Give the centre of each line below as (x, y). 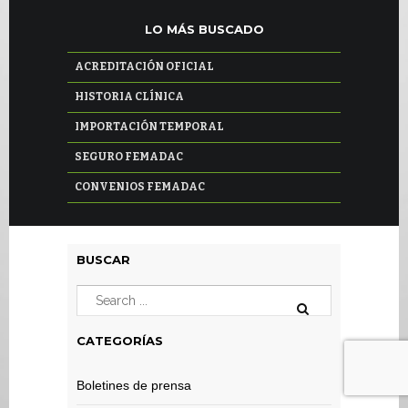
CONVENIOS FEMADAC (140, 187)
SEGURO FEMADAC (129, 157)
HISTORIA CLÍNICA (129, 97)
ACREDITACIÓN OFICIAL (144, 66)
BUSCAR (103, 260)
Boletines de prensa (134, 385)
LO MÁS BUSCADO (204, 29)
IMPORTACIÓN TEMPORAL (149, 127)
